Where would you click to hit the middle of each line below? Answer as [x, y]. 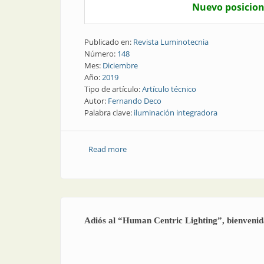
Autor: [96, 101]
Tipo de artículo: [113, 89]
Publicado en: [109, 42]
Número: [101, 54]
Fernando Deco [135, 101]
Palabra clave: [109, 113]
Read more [107, 149]
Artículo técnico [169, 89]
